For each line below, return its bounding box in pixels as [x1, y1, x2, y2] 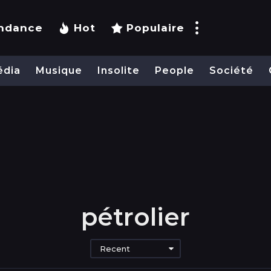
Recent [100, 243, 130, 253]
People [155, 65, 194, 77]
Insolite [97, 65, 140, 77]
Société [209, 65, 253, 77]
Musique [36, 65, 82, 77]
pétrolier [81, 201, 190, 232]
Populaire [126, 22, 184, 34]
